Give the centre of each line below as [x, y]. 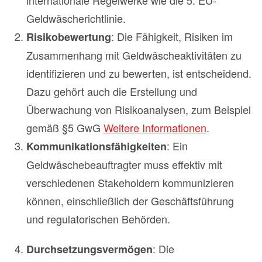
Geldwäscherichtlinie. [76, 18]
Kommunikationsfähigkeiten [96, 146]
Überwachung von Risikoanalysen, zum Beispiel [139, 110]
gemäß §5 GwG [65, 128]
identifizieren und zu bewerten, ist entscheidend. [139, 73]
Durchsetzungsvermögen [89, 249]
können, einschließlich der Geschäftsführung [130, 201]
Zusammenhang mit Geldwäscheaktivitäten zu [134, 55]
